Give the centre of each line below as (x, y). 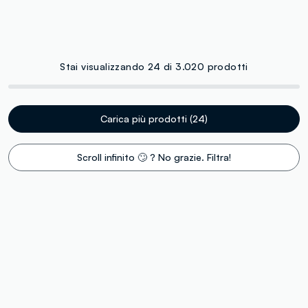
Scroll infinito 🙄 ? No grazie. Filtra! (154, 157)
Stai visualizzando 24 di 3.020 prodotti (154, 66)
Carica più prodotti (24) (154, 118)
